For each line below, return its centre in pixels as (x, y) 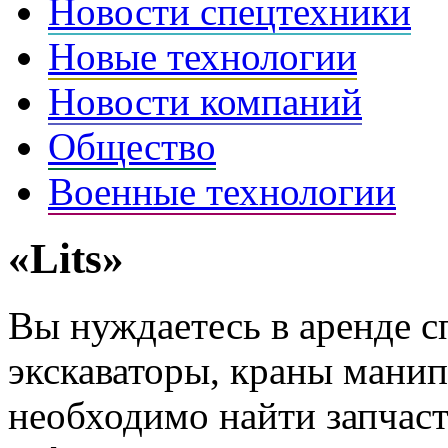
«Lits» (66, 259)
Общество (132, 147)
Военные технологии (222, 192)
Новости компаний (205, 102)
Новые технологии (202, 57)
